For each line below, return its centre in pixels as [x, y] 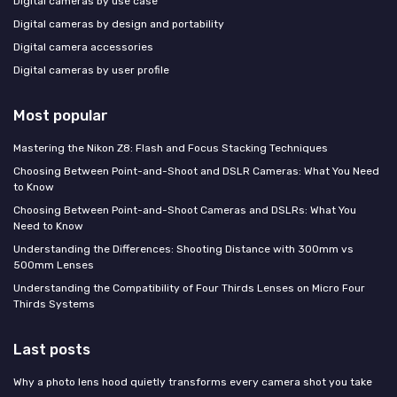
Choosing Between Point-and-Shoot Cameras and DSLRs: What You [185, 210]
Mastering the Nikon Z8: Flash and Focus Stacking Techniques [171, 148]
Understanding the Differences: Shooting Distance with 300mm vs [183, 249]
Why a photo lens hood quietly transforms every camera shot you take [193, 381]
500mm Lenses [54, 265]
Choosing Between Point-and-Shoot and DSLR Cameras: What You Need [196, 171]
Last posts [52, 349]
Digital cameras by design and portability [119, 23]
